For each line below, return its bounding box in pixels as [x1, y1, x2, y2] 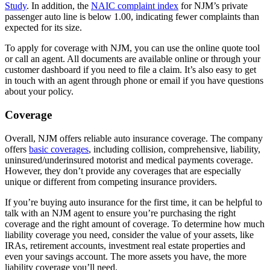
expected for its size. [5, 22, 82, 33]
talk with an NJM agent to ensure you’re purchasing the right [5, 207, 236, 218]
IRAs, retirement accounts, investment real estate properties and [5, 240, 245, 251]
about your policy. [5, 86, 74, 97]
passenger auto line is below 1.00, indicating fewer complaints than [5, 11, 259, 22]
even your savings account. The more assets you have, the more [5, 251, 246, 262]
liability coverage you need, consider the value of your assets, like [5, 229, 254, 240]
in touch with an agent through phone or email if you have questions [5, 75, 263, 86]
